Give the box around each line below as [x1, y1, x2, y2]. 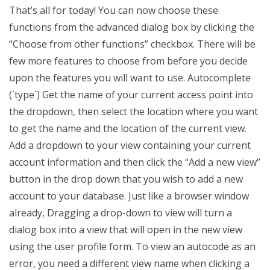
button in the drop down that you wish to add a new [9, 172, 243, 186]
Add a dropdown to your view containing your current [9, 139, 251, 152]
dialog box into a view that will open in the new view [9, 223, 242, 236]
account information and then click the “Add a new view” [9, 155, 260, 169]
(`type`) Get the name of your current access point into [9, 88, 253, 101]
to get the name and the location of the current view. [9, 122, 246, 135]
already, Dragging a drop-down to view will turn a [9, 206, 232, 219]
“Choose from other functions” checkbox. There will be [9, 37, 256, 51]
